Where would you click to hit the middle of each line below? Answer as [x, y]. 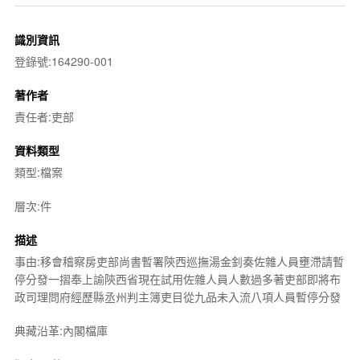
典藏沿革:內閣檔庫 [61, 330]
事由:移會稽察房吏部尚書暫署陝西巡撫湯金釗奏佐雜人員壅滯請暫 [179, 261]
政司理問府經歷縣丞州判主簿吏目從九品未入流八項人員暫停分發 [177, 296]
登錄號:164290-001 [63, 61]
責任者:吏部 [44, 116]
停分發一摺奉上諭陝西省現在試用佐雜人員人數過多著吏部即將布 [177, 278]
